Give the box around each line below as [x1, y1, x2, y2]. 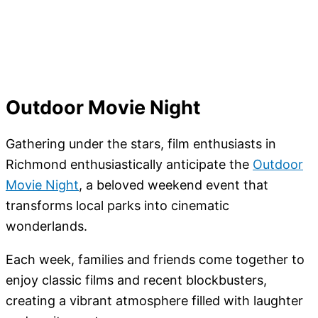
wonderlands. [6, 219, 87, 234]
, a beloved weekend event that [79, 177, 268, 193]
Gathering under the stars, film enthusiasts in [6, 136, 276, 152]
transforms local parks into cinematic [6, 198, 229, 214]
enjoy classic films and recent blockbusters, [6, 273, 267, 288]
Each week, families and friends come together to [6, 252, 305, 268]
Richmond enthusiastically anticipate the [6, 157, 253, 172]
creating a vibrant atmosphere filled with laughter [6, 293, 303, 309]
